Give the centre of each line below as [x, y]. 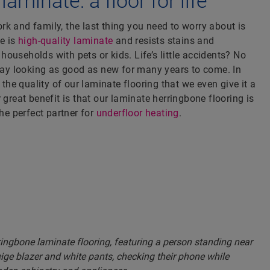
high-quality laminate [66, 41]
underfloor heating [137, 113]
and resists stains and [164, 41]
